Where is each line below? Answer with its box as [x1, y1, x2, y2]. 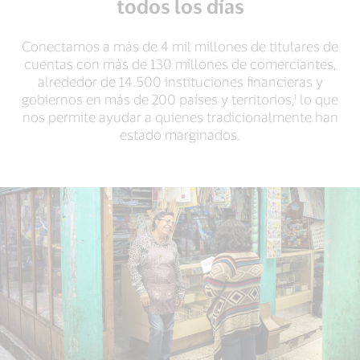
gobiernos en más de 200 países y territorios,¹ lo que [22, 91, 338, 107]
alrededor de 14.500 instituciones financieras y [37, 73, 323, 89]
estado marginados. [120, 126, 240, 142]
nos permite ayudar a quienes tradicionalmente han [22, 108, 338, 125]
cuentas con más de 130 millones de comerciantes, [24, 55, 336, 72]
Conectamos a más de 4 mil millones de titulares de [22, 38, 338, 54]
